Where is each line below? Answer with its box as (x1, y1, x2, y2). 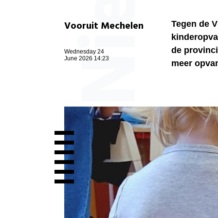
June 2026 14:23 (64, 55, 109, 62)
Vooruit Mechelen (64, 18, 144, 35)
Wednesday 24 (64, 48, 104, 55)
